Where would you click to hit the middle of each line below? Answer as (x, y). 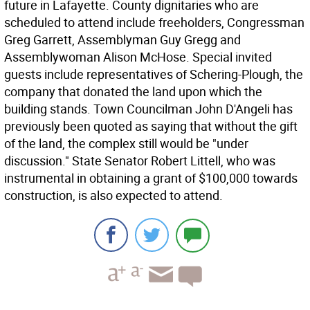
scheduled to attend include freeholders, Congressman (154, 22)
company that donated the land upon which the (133, 91)
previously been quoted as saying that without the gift (151, 126)
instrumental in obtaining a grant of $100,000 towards (151, 178)
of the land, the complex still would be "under (126, 143)
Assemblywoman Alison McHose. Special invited (138, 57)
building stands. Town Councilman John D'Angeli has (148, 109)
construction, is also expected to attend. (113, 195)
